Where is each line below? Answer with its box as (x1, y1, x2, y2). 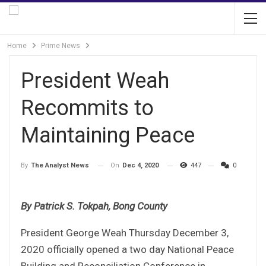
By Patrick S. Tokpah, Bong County (21, 199, 167, 212)
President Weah (21, 68, 169, 93)
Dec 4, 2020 (122, 161, 159, 169)
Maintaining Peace (21, 123, 195, 148)
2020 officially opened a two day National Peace (21, 243, 234, 255)
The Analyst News (31, 161, 89, 170)
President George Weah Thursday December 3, (21, 226, 229, 239)
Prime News (41, 42, 80, 50)
